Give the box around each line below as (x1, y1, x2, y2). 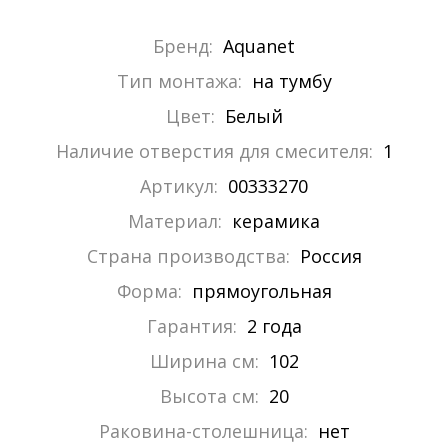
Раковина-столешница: (98, 419, 308, 444)
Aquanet (223, 34, 295, 59)
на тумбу (251, 69, 332, 94)
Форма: (116, 279, 182, 304)
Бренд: (153, 34, 213, 59)
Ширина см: (149, 349, 259, 374)
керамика (232, 209, 320, 234)
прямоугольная (191, 279, 332, 304)
